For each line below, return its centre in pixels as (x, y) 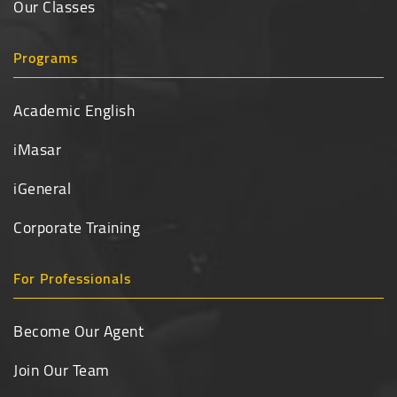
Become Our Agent (78, 331)
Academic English (74, 110)
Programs (46, 57)
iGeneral (42, 188)
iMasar (37, 149)
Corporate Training (77, 227)
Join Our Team (62, 370)
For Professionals (72, 278)
